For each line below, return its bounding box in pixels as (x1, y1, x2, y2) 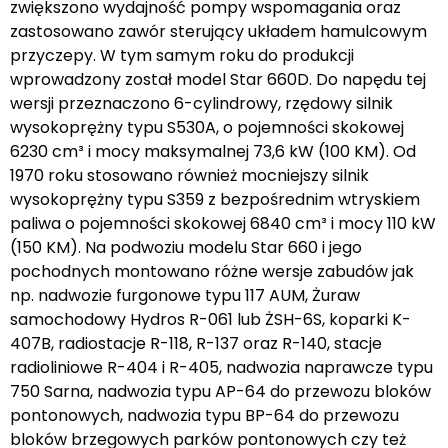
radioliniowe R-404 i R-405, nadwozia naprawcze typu (10, 355, 433, 379)
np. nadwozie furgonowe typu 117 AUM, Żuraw (10, 283, 360, 307)
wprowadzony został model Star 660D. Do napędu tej (10, 67, 426, 91)
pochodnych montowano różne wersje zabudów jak (10, 259, 414, 283)
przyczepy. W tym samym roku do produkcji (10, 43, 354, 67)
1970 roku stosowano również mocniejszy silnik (10, 163, 369, 187)
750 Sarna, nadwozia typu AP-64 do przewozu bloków (10, 379, 431, 403)
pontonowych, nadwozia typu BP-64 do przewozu (10, 403, 399, 427)
